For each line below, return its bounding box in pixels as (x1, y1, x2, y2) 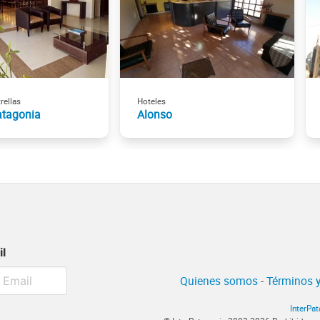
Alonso (137, 106, 172, 122)
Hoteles (137, 95, 166, 106)
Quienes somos (180, 273, 258, 289)
